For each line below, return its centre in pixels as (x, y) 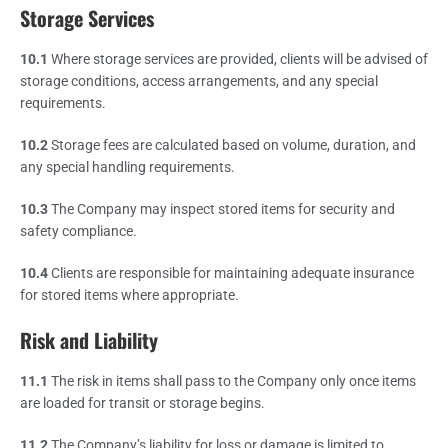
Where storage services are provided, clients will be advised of (238, 58)
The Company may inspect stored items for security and (221, 208)
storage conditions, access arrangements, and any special (199, 80)
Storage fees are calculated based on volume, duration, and (232, 144)
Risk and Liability (89, 339)
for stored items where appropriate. (129, 294)
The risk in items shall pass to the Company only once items (232, 380)
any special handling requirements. (127, 166)
